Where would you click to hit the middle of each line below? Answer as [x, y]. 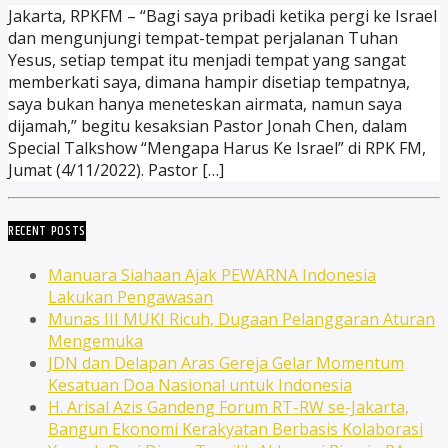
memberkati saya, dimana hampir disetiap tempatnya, [209, 82]
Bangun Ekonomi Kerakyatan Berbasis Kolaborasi [235, 428]
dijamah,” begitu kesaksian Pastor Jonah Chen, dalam [207, 126]
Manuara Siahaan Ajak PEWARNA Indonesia [212, 274]
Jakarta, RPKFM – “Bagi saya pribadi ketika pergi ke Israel [222, 16]
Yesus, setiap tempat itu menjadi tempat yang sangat [207, 60]
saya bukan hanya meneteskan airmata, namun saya [205, 104]
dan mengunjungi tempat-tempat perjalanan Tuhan [203, 38]
